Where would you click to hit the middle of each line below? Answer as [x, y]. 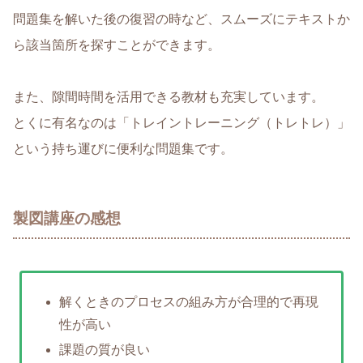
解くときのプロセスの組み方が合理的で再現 [188, 302]
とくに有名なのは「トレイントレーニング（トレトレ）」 [181, 123]
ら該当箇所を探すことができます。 [117, 45]
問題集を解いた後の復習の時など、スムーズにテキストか [181, 19]
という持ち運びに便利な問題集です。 [123, 149]
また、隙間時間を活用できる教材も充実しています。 [169, 97]
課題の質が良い [104, 350]
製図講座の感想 [67, 218]
